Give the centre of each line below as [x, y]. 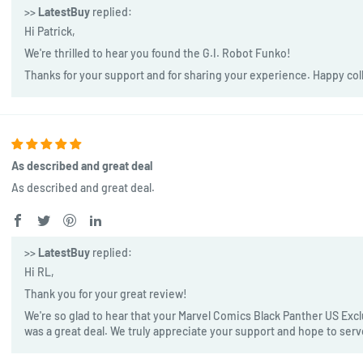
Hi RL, [39, 271]
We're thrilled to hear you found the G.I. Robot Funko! [157, 53]
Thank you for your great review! [105, 293]
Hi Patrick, [49, 31]
